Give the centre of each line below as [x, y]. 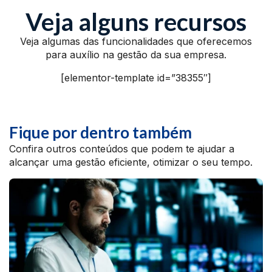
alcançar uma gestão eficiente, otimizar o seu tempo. [131, 162]
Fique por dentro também [100, 132]
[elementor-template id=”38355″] [136, 78]
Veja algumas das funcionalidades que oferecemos [136, 41]
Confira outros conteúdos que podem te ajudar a [122, 149]
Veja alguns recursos [136, 22]
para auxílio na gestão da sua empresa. [136, 55]
